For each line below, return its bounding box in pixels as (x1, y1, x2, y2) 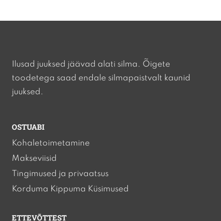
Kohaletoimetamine (12, 139, 90, 147)
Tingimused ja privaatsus (12, 170, 109, 178)
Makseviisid (12, 154, 57, 163)
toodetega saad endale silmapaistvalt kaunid (12, 74, 190, 82)
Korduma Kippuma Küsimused (12, 185, 129, 193)
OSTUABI (12, 122, 44, 132)
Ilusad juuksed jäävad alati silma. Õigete (12, 60, 170, 69)
